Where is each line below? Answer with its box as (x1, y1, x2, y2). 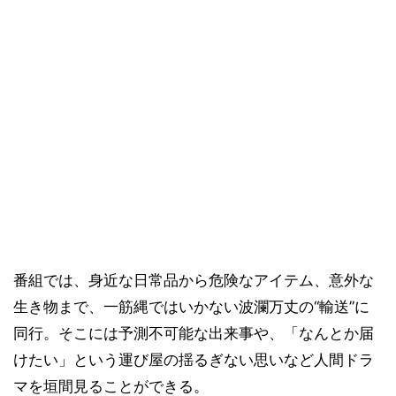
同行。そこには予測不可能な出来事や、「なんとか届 (13, 324, 374, 342)
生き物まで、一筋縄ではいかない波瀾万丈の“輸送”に (13, 297, 369, 316)
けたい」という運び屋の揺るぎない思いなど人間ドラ (13, 350, 374, 369)
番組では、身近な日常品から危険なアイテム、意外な (13, 270, 374, 289)
